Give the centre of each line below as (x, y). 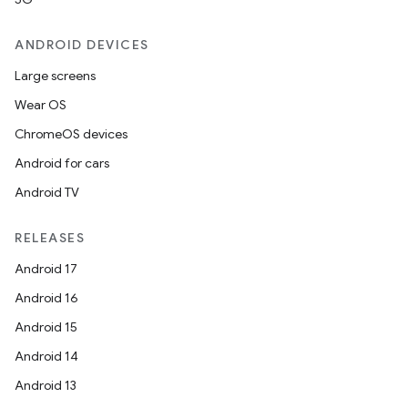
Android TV (47, 192)
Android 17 (46, 269)
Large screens (55, 76)
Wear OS (41, 105)
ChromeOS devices (71, 134)
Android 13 (46, 385)
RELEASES (50, 238)
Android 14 (46, 356)
